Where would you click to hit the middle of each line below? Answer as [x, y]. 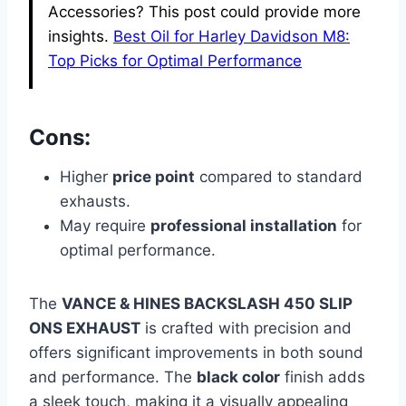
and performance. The [113, 377]
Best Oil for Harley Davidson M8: [232, 36]
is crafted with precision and [246, 328]
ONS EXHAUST [85, 328]
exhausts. [95, 201]
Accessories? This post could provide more [204, 12]
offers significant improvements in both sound [196, 353]
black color [238, 377]
